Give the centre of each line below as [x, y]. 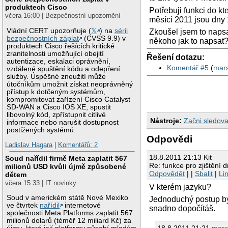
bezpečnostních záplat [43, 38]
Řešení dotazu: [176, 57]
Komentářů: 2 [78, 145]
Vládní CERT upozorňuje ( [49, 31]
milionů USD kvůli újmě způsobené [66, 166]
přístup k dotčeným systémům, [56, 92]
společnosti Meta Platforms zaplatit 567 [70, 213]
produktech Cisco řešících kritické [61, 46]
